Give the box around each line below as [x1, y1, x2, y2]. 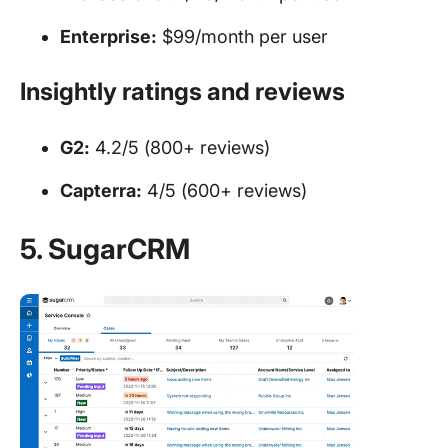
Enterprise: [60, 25, 157, 47]
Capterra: [60, 179, 142, 201]
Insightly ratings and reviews [20, 76, 345, 106]
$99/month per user [157, 25, 328, 47]
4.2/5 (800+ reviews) [90, 136, 270, 158]
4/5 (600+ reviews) [142, 179, 307, 201]
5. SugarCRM [20, 231, 190, 266]
